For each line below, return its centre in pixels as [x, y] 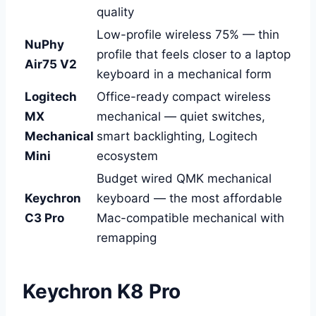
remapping [127, 237]
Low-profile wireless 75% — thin [188, 34]
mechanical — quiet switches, [181, 116]
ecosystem [127, 156]
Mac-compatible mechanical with [190, 218]
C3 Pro [44, 218]
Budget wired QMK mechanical [184, 178]
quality [115, 12]
